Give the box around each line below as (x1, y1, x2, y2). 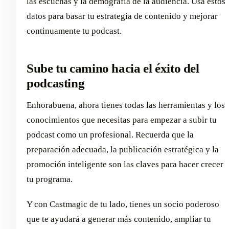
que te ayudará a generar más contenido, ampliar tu (27, 214, 211, 224)
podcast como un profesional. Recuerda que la (27, 129, 194, 140)
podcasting (27, 76, 85, 90)
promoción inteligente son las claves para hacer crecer (27, 159, 223, 169)
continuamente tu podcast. (27, 26, 122, 36)
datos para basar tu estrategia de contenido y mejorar (27, 11, 218, 21)
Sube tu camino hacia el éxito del (27, 61, 199, 76)
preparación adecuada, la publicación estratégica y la (27, 144, 219, 154)
